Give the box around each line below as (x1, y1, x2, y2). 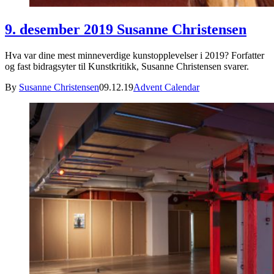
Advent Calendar (133, 81, 199, 92)
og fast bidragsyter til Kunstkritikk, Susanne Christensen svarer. (5, 61, 249, 72)
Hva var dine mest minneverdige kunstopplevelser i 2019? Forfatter (5, 50, 264, 61)
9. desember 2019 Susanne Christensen (5, 21, 246, 37)
